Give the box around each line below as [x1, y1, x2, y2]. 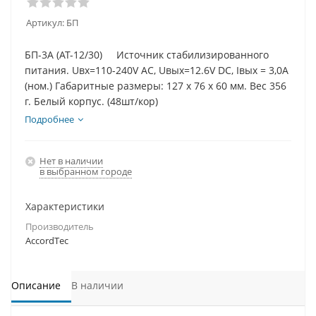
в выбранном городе [39, 165, 132, 178]
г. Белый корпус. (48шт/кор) [25, 95, 158, 108]
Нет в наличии [39, 154, 103, 167]
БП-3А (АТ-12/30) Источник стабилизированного [25, 48, 269, 61]
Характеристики [25, 200, 104, 213]
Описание [11, 279, 61, 292]
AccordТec [25, 234, 68, 247]
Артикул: [26, 16, 64, 29]
